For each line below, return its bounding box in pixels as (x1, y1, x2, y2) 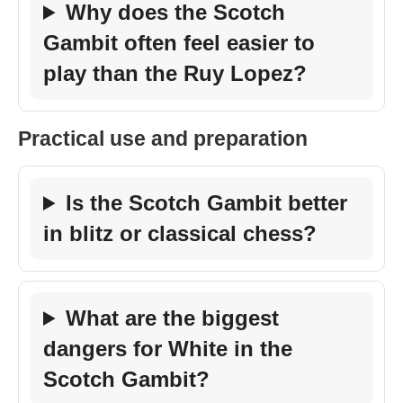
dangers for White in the (43, 336, 292, 361)
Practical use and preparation (18, 127, 308, 150)
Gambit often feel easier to (43, 31, 315, 55)
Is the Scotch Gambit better (66, 191, 348, 215)
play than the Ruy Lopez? (43, 61, 307, 85)
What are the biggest (66, 306, 280, 330)
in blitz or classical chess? (43, 221, 317, 246)
